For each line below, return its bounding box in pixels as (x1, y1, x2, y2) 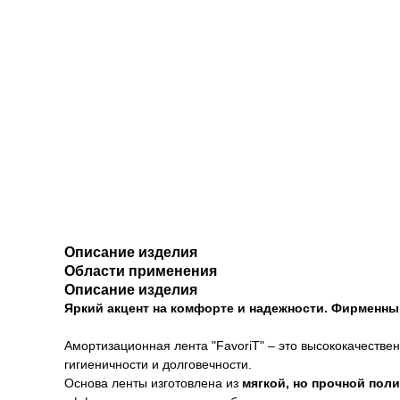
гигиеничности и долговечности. (64, 357, 252, 371)
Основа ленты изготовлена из (64, 376, 242, 390)
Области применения (64, 263, 217, 279)
